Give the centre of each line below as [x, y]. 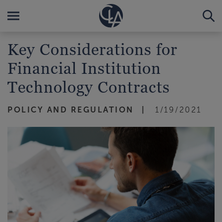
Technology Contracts [89, 87]
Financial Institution [84, 68]
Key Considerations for [92, 49]
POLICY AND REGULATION [71, 110]
